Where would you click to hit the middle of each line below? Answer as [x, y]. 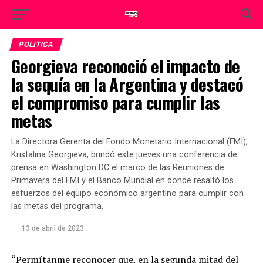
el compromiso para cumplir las [115, 102]
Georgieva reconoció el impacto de [125, 66]
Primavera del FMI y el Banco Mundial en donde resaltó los [122, 181]
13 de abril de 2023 [53, 228]
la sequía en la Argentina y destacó [127, 84]
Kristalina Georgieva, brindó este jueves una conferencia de [124, 155]
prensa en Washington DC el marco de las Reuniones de [117, 168]
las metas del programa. [57, 206]
